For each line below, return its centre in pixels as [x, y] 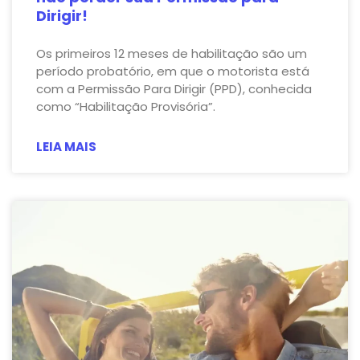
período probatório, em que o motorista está [173, 71]
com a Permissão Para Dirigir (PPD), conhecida [174, 88]
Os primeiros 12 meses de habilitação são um [172, 53]
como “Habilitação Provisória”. [126, 106]
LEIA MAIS [66, 146]
